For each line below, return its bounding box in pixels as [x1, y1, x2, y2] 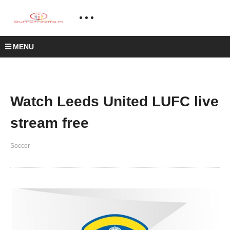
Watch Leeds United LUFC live [10, 93, 219, 109]
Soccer [10, 142, 30, 149]
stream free [10, 115, 89, 131]
